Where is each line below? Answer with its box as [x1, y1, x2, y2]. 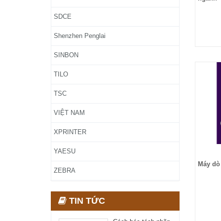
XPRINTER [54, 128, 86, 136]
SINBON [54, 51, 78, 59]
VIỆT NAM [54, 109, 85, 116]
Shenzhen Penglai [54, 32, 106, 39]
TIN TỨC [67, 196, 105, 206]
